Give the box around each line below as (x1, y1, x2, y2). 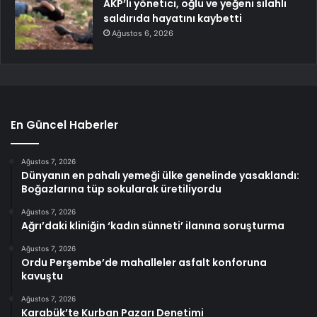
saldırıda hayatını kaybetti (103, 11, 242, 26)
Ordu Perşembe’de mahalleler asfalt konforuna (21, 255, 267, 270)
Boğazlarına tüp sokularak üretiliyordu (21, 182, 221, 197)
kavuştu (21, 269, 63, 284)
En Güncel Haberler (11, 117, 118, 133)
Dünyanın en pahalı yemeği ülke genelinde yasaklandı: (21, 168, 299, 183)
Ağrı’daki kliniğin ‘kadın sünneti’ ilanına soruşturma (21, 219, 284, 234)
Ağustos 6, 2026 (112, 28, 173, 39)
